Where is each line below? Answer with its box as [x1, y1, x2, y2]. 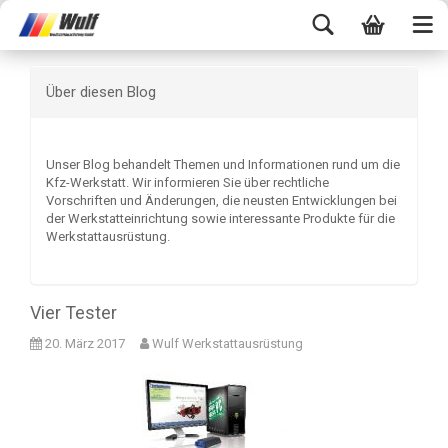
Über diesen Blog [46, 83, 156, 101]
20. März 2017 [45, 336, 125, 351]
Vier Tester [30, 302, 117, 323]
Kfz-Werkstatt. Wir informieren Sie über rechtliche [46, 175, 329, 190]
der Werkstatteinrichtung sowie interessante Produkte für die [46, 211, 395, 226]
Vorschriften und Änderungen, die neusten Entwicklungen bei [46, 193, 397, 208]
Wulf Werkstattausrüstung [149, 336, 303, 351]
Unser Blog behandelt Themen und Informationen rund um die [46, 157, 400, 172]
